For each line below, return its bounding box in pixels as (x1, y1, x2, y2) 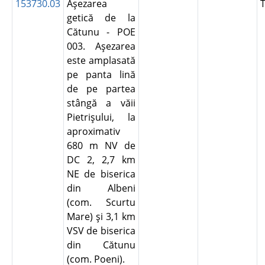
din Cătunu (66, 238, 135, 251)
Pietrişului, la (66, 111, 135, 124)
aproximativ (66, 125, 120, 138)
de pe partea (66, 82, 135, 95)
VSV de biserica (66, 224, 135, 237)
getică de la (66, 11, 135, 24)
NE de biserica (66, 167, 135, 180)
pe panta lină (66, 68, 135, 81)
